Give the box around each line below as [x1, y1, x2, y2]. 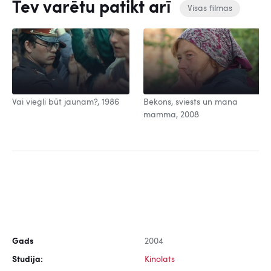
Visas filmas [188, 4, 232, 13]
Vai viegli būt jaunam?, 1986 [12, 98, 119, 107]
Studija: [12, 255, 43, 264]
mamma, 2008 [143, 111, 199, 120]
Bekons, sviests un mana [143, 98, 238, 107]
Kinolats [145, 255, 175, 264]
